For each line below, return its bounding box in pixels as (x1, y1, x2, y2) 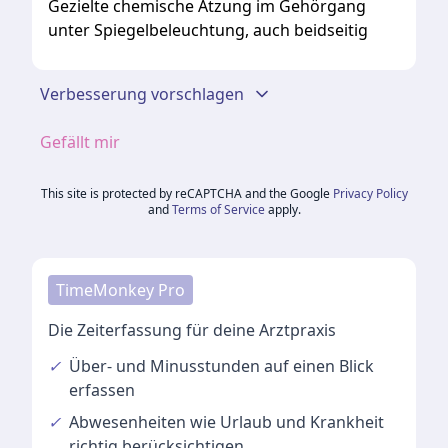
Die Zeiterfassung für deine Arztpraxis (48, 319, 336, 341)
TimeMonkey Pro (56, 279, 185, 301)
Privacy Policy (332, 185, 408, 202)
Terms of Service (171, 201, 265, 218)
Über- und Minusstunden (69, 355, 260, 377)
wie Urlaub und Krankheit (190, 411, 384, 433)
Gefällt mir (40, 131, 120, 153)
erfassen (69, 379, 135, 401)
